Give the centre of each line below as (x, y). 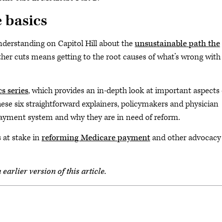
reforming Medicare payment (96, 138)
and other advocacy (186, 138)
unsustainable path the (177, 44)
